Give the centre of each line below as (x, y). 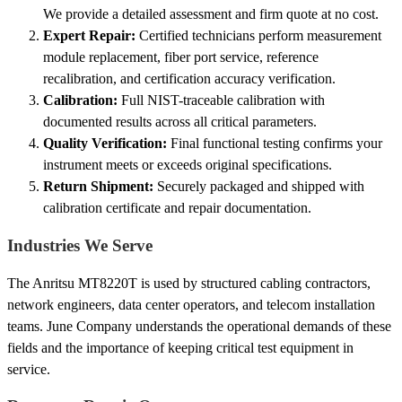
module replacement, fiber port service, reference (181, 57)
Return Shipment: (98, 187)
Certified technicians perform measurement (258, 36)
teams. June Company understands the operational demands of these (199, 326)
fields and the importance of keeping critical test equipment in (180, 347)
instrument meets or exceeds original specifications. (188, 165)
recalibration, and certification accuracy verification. (189, 79)
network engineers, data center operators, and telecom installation (191, 304)
